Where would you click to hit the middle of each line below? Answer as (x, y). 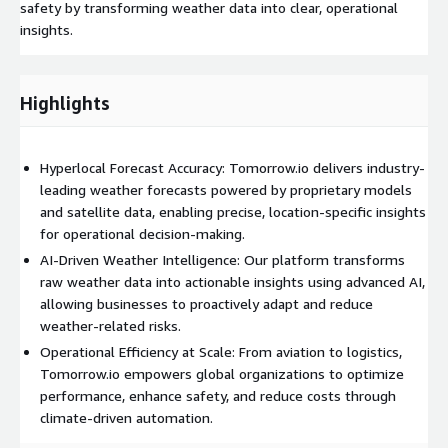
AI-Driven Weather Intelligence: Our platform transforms (222, 259)
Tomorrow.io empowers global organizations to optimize (222, 373)
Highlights (65, 102)
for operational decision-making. (142, 233)
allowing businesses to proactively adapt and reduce (206, 303)
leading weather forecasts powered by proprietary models (226, 189)
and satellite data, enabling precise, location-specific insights (233, 211)
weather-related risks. (110, 325)
